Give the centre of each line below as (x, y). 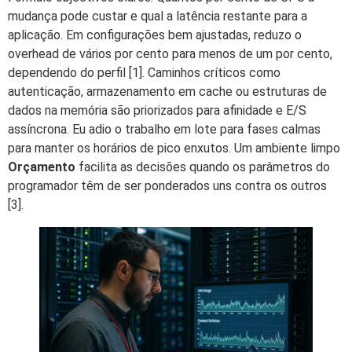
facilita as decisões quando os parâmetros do (203, 167)
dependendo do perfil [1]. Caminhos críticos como (144, 72)
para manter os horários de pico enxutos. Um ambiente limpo (174, 148)
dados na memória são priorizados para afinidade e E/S (157, 110)
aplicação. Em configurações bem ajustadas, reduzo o (155, 35)
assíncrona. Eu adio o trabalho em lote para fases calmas (164, 129)
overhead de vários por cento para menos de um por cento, (170, 53)
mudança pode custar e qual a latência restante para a (158, 16)
